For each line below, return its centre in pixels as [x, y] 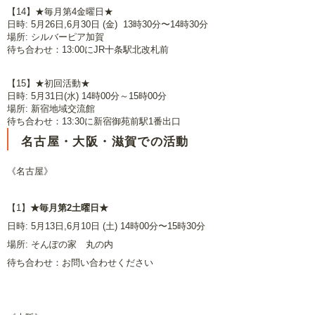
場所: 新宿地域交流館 [51, 109]
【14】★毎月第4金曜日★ [60, 12]
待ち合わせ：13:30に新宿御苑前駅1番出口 [94, 121]
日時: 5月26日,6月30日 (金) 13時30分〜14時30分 [108, 24]
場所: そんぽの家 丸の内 [60, 244]
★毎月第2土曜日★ [69, 208]
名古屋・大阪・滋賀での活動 [105, 142]
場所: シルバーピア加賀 [56, 37]
